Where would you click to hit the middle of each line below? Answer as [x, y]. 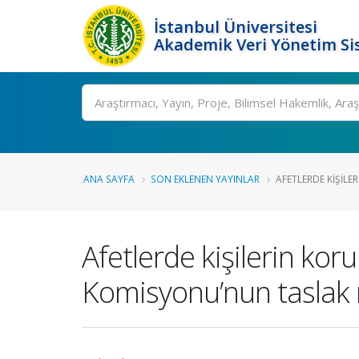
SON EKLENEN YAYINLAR [205, 179]
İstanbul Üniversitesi [236, 27]
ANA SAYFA [109, 179]
